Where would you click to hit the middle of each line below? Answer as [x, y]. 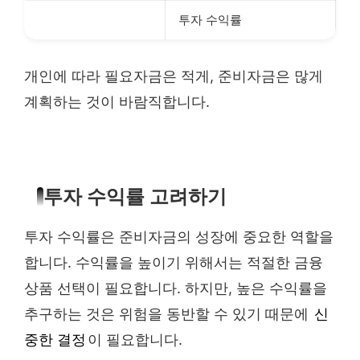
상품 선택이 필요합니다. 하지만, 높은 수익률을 [176, 288]
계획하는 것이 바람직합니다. [117, 101]
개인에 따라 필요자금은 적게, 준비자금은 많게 [174, 76]
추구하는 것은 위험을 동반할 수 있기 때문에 [168, 314]
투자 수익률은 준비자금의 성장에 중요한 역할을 [179, 237]
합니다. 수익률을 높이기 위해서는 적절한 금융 [174, 263]
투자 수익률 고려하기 [135, 197]
